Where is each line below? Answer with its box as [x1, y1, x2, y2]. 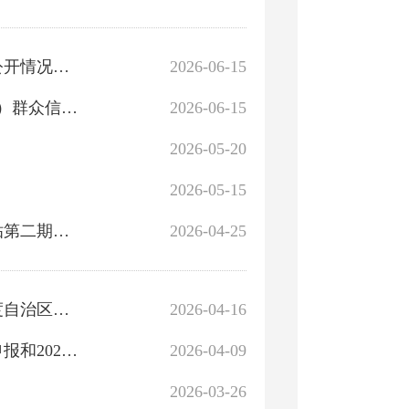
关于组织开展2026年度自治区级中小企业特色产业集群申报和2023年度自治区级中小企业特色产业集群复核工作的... [61, 341, 78, 360]
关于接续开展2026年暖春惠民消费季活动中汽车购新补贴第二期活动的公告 [53, 222, 69, 240]
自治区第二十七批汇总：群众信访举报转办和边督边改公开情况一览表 [53, 58, 69, 76]
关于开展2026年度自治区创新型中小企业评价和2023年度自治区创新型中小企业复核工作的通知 [53, 300, 69, 319]
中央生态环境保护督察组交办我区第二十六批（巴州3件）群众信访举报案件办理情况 [61, 99, 78, 117]
